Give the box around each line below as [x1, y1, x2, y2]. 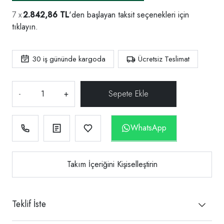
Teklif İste [12, 197, 46, 210]
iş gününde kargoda [41, 53, 105, 64]
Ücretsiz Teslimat [138, 53, 189, 64]
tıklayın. [12, 20, 38, 32]
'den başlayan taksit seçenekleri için [69, 8, 189, 20]
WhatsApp [130, 121, 167, 133]
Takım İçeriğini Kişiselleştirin [66, 158, 157, 170]
